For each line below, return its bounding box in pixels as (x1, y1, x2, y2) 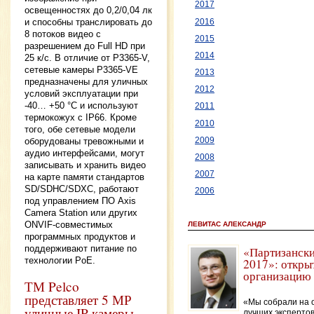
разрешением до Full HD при (25, 40, 145, 51)
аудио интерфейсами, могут (25, 147, 144, 158)
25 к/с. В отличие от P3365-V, (25, 52, 150, 63)
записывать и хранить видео (25, 159, 146, 170)
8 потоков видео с (25, 28, 101, 39)
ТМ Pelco (25, 277, 79, 295)
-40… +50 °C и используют (25, 100, 138, 111)
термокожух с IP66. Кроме (25, 111, 137, 123)
